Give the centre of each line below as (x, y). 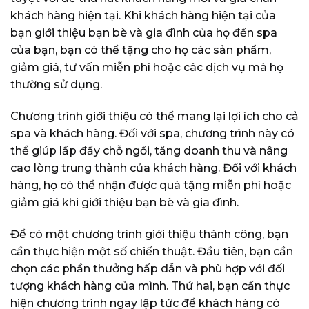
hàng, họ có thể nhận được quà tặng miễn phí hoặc (151, 186)
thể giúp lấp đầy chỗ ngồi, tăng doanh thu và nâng (149, 151)
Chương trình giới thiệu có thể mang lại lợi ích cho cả (154, 117)
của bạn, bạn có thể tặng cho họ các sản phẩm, (141, 50)
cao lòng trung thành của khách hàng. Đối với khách (153, 168)
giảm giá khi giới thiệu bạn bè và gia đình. (124, 203)
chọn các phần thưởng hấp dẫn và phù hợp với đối (148, 268)
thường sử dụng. (56, 85)
